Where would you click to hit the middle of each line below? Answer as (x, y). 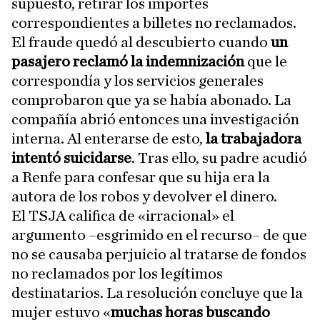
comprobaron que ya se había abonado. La (151, 100)
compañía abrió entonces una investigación (155, 120)
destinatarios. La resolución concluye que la (157, 293)
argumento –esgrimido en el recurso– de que (159, 235)
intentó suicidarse (71, 158)
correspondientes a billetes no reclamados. (154, 23)
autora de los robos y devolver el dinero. (144, 197)
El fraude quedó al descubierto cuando (141, 42)
